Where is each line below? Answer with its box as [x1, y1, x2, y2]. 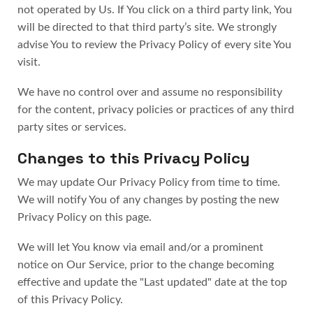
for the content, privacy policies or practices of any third [17, 104, 294, 116]
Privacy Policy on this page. [17, 211, 152, 223]
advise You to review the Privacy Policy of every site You [17, 38, 291, 50]
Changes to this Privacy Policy [17, 147, 249, 168]
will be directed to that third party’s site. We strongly [17, 21, 277, 33]
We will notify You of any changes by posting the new [17, 194, 279, 205]
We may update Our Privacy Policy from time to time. [17, 176, 280, 188]
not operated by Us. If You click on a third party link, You [17, 3, 292, 15]
